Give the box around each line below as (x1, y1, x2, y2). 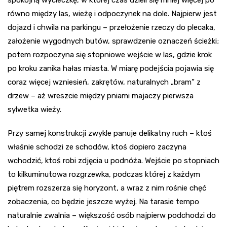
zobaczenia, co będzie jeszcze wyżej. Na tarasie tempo (8, 197, 199, 207)
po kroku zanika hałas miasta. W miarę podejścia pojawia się (8, 64, 214, 73)
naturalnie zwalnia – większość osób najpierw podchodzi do (8, 211, 216, 220)
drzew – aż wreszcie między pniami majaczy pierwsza (8, 91, 194, 101)
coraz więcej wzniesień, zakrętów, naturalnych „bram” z (8, 78, 201, 87)
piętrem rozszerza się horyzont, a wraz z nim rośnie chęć (8, 183, 206, 193)
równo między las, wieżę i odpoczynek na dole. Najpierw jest (8, 9, 217, 19)
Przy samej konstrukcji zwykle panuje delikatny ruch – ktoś (8, 129, 212, 138)
